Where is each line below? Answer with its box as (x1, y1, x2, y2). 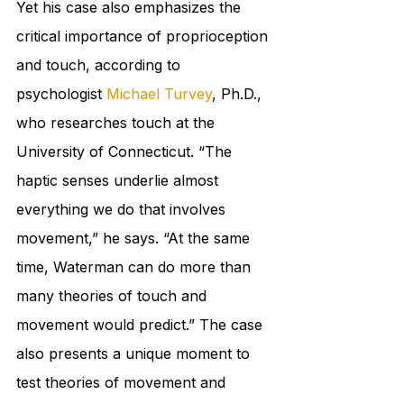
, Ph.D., (212, 85, 266, 104)
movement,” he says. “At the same (16, 229, 254, 248)
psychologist (16, 85, 106, 104)
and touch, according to (16, 56, 185, 75)
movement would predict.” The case (16, 316, 267, 335)
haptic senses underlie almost (16, 171, 223, 190)
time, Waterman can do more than (16, 258, 255, 277)
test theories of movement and (16, 373, 230, 392)
